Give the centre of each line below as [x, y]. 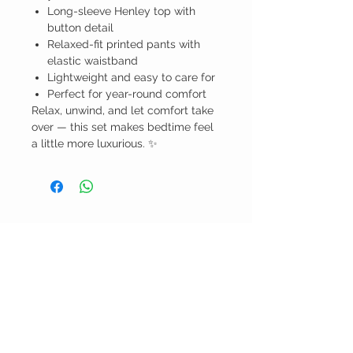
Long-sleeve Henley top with [121, 11]
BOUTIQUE [65, 257]
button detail [80, 28]
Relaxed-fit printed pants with [124, 45]
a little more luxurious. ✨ [95, 144]
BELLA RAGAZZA [91, 235]
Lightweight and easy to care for [131, 78]
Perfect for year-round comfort [127, 94]
